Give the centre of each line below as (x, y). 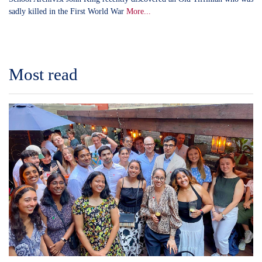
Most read (43, 74)
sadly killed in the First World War (68, 11)
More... (139, 11)
